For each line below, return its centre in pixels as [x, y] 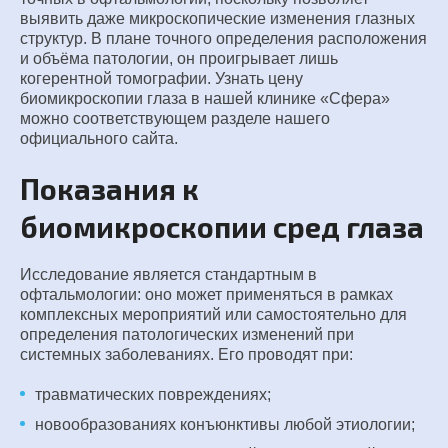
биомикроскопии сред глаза [222, 226]
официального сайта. [99, 138]
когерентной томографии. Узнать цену [161, 78]
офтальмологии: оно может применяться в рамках [206, 294]
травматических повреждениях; [153, 394]
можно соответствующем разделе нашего [175, 118]
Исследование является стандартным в [168, 274]
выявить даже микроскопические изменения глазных [217, 18]
